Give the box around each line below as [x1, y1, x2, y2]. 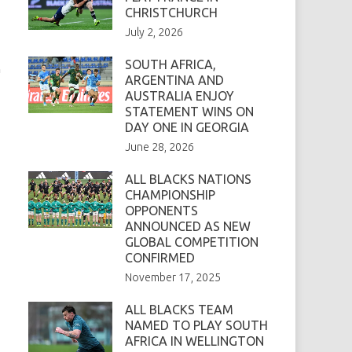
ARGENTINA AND [124, 73, 224, 88]
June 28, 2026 [124, 141, 194, 154]
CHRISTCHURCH [124, 5, 218, 20]
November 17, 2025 [124, 271, 221, 284]
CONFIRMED [124, 251, 195, 266]
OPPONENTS [124, 203, 198, 218]
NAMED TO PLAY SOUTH [124, 318, 268, 333]
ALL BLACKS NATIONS [124, 172, 251, 187]
